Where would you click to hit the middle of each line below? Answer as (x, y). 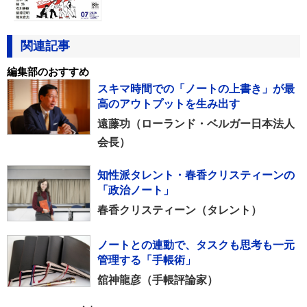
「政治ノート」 (136, 191)
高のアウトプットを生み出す (169, 104)
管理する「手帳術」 (147, 260)
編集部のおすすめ (48, 72)
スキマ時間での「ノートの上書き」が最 (196, 89)
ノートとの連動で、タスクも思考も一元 (196, 245)
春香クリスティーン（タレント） (180, 210)
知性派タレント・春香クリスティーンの (196, 175)
